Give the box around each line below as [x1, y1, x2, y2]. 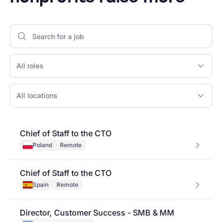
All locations [16, 91, 57, 100]
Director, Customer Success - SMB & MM [20, 208, 174, 218]
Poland [33, 141, 52, 149]
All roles [16, 61, 44, 70]
